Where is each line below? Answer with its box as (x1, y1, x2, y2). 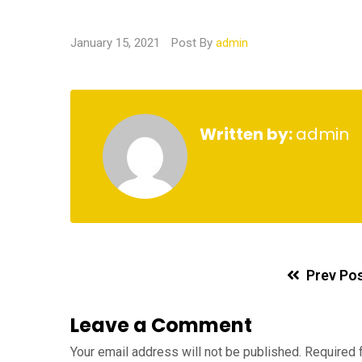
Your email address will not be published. (70, 344, 301, 360)
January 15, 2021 (70, 36, 163, 50)
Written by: (200, 123, 296, 145)
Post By (171, 36, 216, 50)
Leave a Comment (70, 312, 252, 339)
